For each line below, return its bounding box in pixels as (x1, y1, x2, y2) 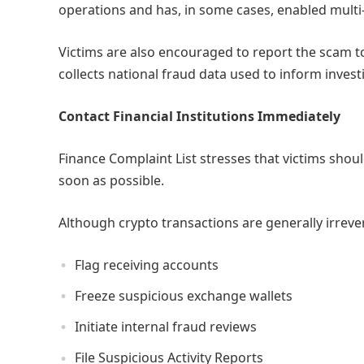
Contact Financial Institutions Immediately (58, 106, 340, 125)
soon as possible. (58, 171, 164, 189)
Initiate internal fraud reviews (75, 318, 257, 336)
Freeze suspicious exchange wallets (75, 286, 292, 305)
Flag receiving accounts (75, 255, 219, 274)
